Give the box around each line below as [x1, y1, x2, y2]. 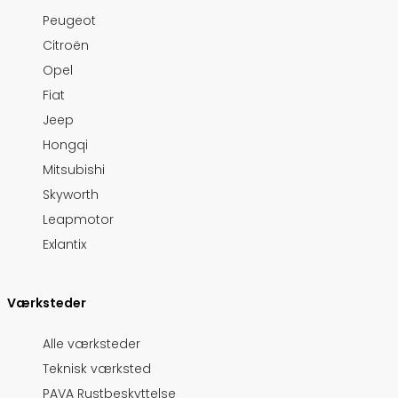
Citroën [43, 36, 89, 55]
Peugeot [43, 12, 96, 30]
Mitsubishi [43, 161, 105, 179]
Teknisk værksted [43, 360, 151, 378]
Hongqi [43, 136, 88, 155]
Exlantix [43, 235, 86, 254]
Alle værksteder [43, 335, 140, 354]
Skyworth [43, 186, 99, 204]
